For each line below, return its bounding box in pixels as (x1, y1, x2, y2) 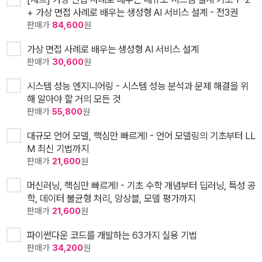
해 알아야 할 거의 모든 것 (27, 92, 120, 105)
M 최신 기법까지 (27, 142, 89, 154)
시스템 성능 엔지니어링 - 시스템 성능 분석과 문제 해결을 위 (27, 80, 249, 92)
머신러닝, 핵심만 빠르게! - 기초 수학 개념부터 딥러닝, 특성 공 (27, 179, 256, 191)
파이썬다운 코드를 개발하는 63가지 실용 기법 (27, 229, 197, 241)
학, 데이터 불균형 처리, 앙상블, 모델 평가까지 (27, 192, 195, 204)
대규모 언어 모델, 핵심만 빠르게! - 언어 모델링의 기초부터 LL (27, 129, 256, 142)
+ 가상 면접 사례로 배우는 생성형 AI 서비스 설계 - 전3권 (27, 6, 238, 18)
